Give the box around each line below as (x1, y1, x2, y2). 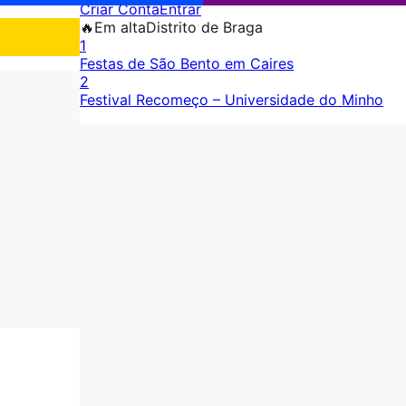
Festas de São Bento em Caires (80, 54, 294, 72)
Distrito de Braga (146, 18, 263, 36)
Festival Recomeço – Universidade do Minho (80, 91, 383, 109)
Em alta (94, 18, 146, 36)
